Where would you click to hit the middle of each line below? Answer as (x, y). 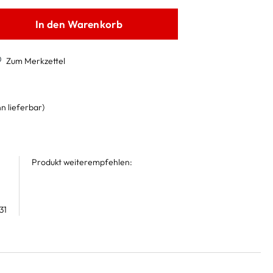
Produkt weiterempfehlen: (82, 162)
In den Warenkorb (79, 24)
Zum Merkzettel (36, 61)
